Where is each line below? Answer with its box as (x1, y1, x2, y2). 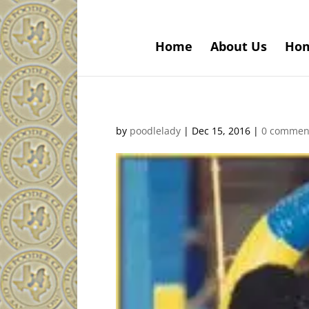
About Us (210, 38, 267, 54)
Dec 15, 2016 (192, 124, 250, 137)
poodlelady (130, 124, 181, 137)
